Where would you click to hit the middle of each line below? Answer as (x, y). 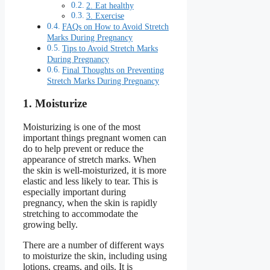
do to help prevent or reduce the (83, 149)
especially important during (74, 192)
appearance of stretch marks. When (89, 160)
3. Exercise (105, 16)
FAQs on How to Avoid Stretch (115, 26)
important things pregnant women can (95, 138)
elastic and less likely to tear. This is (90, 181)
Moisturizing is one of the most (82, 127)
